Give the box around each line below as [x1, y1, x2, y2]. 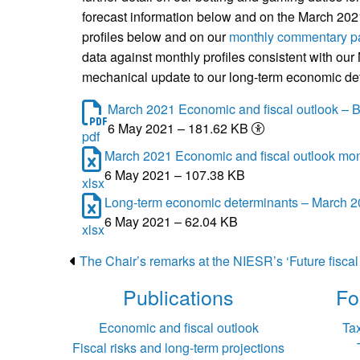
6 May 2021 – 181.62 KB [108, 119, 252, 138]
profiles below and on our [82, 27, 229, 47]
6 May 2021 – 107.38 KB [104, 166, 245, 185]
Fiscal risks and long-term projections [72, 338, 284, 358]
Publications [123, 282, 234, 312]
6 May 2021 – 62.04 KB [104, 212, 238, 231]
